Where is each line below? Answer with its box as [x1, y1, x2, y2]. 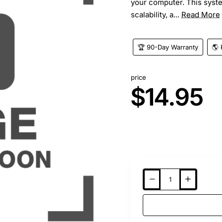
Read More [181, 10, 220, 19]
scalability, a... [131, 10, 181, 19]
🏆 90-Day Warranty [138, 43, 199, 51]
